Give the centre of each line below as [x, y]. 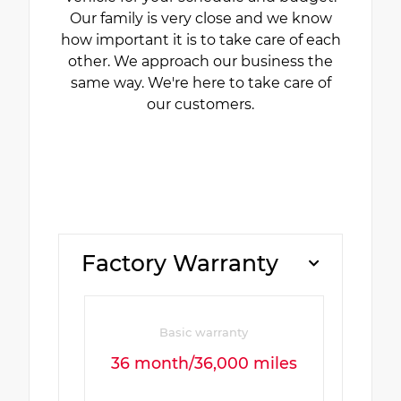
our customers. [200, 104]
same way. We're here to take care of [200, 82]
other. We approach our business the [200, 61]
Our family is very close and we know [200, 18]
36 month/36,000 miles [204, 363]
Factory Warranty [180, 263]
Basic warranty [204, 332]
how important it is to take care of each [200, 39]
